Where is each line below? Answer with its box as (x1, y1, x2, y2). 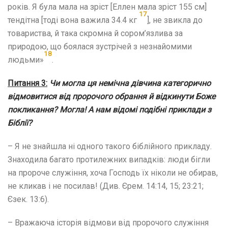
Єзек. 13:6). (8, 194, 49, 204)
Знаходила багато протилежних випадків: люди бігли (8, 154, 210, 164)
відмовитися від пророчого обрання (8, 91, 147, 101)
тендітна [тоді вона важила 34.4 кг (8, 15, 139, 25)
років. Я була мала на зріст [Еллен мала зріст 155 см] (8, 2, 207, 12)
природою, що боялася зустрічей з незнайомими (8, 41, 192, 51)
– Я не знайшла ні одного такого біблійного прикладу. (8, 141, 212, 151)
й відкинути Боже (149, 91, 215, 101)
